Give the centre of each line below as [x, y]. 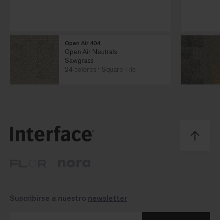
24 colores [81, 69]
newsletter [108, 198]
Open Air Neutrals [91, 52]
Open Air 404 [82, 43]
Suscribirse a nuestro [49, 198]
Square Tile [119, 69]
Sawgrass [79, 61]
